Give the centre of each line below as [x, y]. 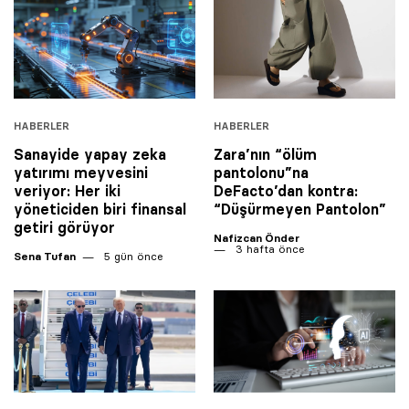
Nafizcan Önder [257, 238]
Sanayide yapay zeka [90, 155]
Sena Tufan [45, 257]
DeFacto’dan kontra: [286, 191]
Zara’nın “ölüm [265, 155]
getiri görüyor [64, 228]
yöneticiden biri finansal [100, 210]
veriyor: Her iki [67, 191]
